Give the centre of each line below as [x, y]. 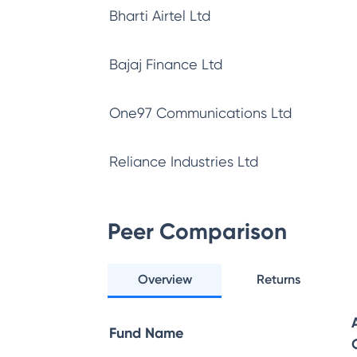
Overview [165, 279]
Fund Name [146, 333]
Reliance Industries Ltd [184, 161]
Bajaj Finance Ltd [166, 64]
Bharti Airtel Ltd [160, 16]
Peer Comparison [197, 231]
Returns [279, 279]
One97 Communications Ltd [200, 113]
